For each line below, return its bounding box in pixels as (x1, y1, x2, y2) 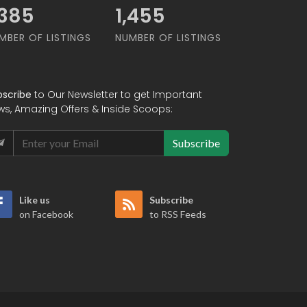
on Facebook (19, 208, 73, 221)
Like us (19, 194, 50, 206)
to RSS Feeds (149, 208, 206, 221)
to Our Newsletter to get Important (32, 88, 202, 102)
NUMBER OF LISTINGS (115, 31, 221, 45)
